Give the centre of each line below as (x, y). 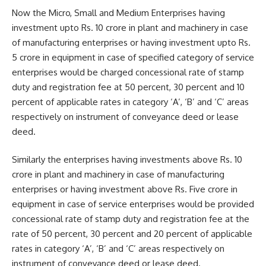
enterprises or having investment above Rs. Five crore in (125, 189)
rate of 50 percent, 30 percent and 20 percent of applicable (132, 234)
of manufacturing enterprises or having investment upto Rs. (131, 42)
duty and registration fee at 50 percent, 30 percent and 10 (128, 87)
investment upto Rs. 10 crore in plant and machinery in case (130, 27)
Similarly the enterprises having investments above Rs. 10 (127, 160)
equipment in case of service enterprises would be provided (133, 204)
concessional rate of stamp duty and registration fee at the (131, 219)
